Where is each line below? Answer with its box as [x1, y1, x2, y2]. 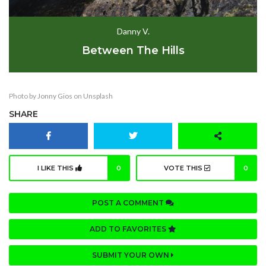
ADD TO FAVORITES [90, 224, 168, 234]
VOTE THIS [163, 164, 204, 173]
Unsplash [83, 91, 113, 101]
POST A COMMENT [92, 198, 166, 208]
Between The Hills [81, 44, 185, 58]
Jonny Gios [37, 91, 72, 101]
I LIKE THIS [37, 164, 75, 173]
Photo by [9, 91, 37, 101]
